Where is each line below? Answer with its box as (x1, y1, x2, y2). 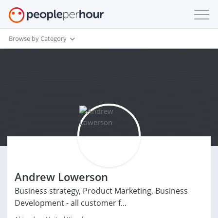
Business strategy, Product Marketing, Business (15, 185, 188, 196)
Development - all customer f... (15, 198, 127, 208)
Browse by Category (9, 34, 67, 43)
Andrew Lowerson (15, 169, 108, 184)
